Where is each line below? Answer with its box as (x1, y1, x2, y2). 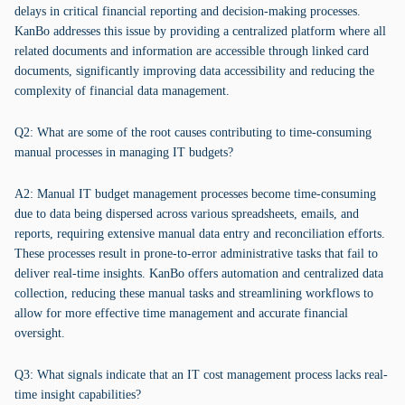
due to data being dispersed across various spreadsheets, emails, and (14, 207, 359, 221)
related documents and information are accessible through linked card (14, 44, 369, 58)
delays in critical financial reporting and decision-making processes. (14, 5, 361, 18)
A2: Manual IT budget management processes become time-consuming (14, 187, 376, 201)
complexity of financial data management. (14, 84, 230, 98)
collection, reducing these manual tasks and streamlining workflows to (14, 287, 373, 300)
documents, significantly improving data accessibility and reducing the (14, 64, 374, 78)
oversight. (14, 326, 65, 340)
